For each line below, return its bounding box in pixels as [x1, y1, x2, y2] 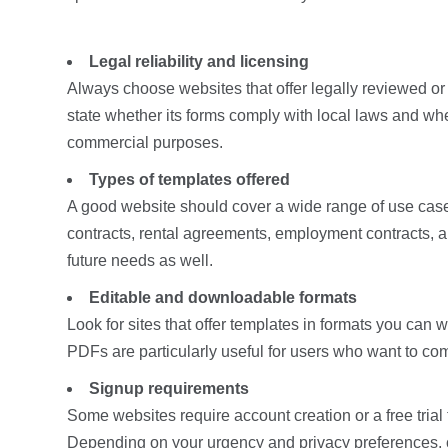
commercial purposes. [67, 133, 223, 151]
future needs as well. [67, 251, 213, 269]
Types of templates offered [89, 170, 290, 188]
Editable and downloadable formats [89, 288, 357, 306]
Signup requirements [89, 379, 249, 397]
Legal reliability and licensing [89, 52, 309, 70]
